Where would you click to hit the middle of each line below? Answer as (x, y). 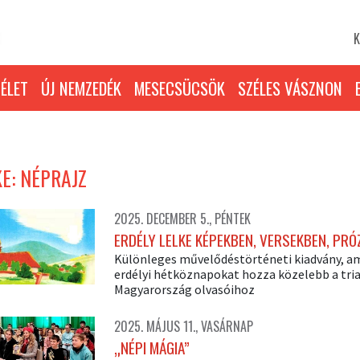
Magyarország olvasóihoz (184, 289)
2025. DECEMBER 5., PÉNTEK (182, 219)
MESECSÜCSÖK (180, 88)
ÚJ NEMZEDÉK (81, 88)
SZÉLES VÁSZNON (290, 88)
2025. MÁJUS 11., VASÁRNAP (183, 326)
